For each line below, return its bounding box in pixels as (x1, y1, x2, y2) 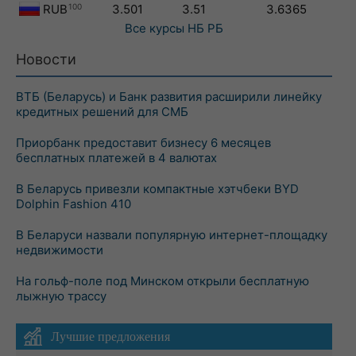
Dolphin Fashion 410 (16, 196, 131, 211)
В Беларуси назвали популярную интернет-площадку (16, 227, 327, 242)
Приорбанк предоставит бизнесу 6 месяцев (16, 135, 271, 150)
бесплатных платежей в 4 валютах (16, 150, 217, 165)
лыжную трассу (16, 288, 106, 304)
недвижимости (16, 242, 103, 257)
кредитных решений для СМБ (16, 104, 188, 119)
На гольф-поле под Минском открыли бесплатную (16, 273, 309, 288)
